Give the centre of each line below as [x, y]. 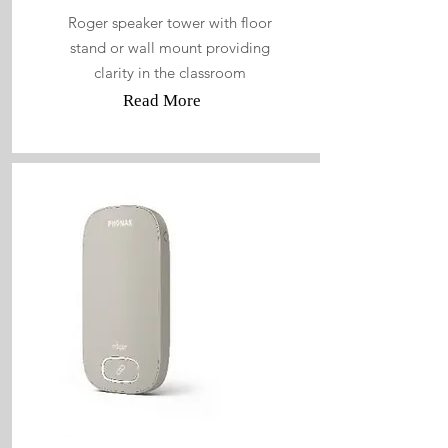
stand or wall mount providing [169, 47]
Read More [161, 100]
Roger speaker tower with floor [169, 22]
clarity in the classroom [169, 72]
